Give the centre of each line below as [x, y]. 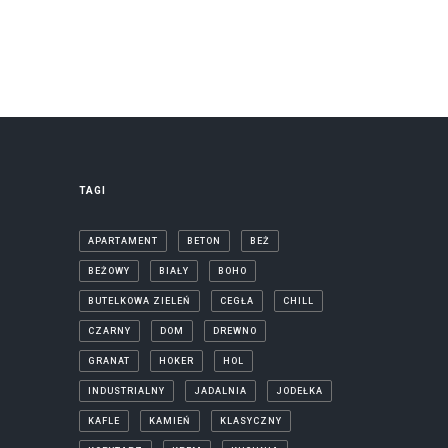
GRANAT [108, 360]
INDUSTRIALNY [126, 390]
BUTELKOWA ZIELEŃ [139, 300]
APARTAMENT [122, 240]
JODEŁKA [299, 390]
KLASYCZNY [250, 420]
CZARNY [109, 330]
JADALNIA [220, 390]
